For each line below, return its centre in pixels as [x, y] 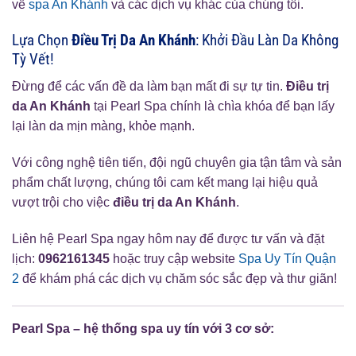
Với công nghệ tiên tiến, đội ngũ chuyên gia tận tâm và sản [177, 163]
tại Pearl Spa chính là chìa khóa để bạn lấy [213, 106]
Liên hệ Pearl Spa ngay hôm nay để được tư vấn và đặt [168, 238]
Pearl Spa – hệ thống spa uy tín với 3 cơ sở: [143, 328]
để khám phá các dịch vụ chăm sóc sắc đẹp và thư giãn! [178, 278]
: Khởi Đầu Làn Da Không [267, 40]
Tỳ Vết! [33, 59]
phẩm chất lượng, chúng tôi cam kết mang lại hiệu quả [165, 183]
